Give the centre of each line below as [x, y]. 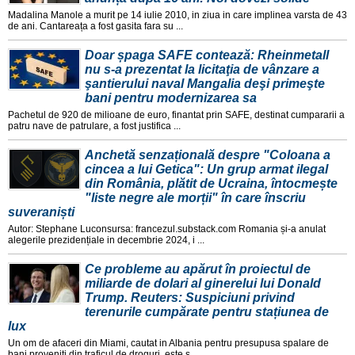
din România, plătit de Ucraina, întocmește [211, 184]
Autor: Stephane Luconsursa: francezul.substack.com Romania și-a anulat [167, 229]
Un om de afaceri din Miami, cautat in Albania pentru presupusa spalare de [168, 344]
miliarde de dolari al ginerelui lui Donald [203, 284]
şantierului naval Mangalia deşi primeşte [205, 84]
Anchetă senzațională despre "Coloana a [208, 155]
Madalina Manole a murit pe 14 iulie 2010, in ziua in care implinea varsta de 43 [177, 15]
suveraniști [41, 212]
